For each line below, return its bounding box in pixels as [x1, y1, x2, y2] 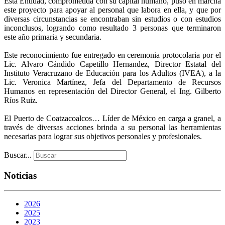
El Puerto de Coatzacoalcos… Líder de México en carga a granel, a [4, 114, 221, 123]
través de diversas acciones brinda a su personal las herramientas [4, 123, 221, 132]
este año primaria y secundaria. [4, 33, 101, 41]
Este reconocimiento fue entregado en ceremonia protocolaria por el [4, 51, 221, 59]
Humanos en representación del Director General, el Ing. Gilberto [4, 87, 221, 95]
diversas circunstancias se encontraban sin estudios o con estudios [4, 15, 221, 23]
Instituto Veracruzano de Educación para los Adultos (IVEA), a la [4, 69, 221, 77]
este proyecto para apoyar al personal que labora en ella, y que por [4, 6, 221, 14]
